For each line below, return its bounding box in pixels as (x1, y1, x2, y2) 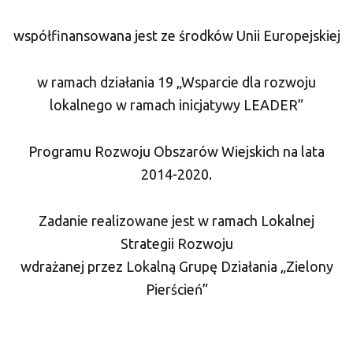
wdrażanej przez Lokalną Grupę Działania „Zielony (20, 258, 333, 275)
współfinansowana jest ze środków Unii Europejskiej (13, 28, 340, 44)
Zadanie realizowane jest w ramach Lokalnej (39, 213, 314, 229)
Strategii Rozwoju (120, 236, 233, 252)
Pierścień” (145, 281, 208, 298)
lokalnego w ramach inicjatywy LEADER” (50, 97, 303, 113)
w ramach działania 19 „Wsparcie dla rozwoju (37, 74, 316, 91)
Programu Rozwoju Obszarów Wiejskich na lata (28, 143, 325, 160)
